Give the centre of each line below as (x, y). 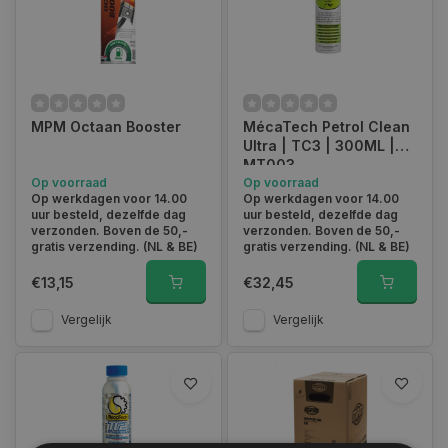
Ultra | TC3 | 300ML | (318, 145)
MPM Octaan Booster (106, 126)
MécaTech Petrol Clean (326, 126)
